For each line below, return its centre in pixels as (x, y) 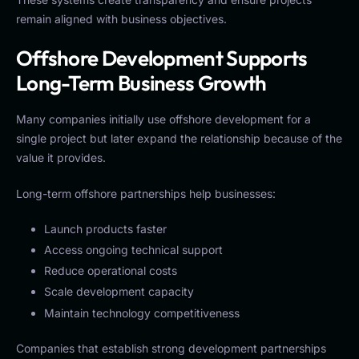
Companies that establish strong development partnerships (171, 348)
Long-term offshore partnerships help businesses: (146, 193)
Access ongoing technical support (133, 250)
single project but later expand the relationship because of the (179, 138)
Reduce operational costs (111, 271)
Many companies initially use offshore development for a (163, 119)
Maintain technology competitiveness (142, 313)
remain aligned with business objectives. (121, 19)
